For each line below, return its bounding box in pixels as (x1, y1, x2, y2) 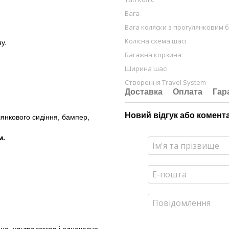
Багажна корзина (125, 50, 181, 59)
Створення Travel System (125, 78, 206, 87)
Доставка (125, 87, 163, 96)
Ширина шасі (125, 64, 168, 73)
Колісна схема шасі (125, 36, 186, 45)
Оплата (173, 87, 202, 96)
